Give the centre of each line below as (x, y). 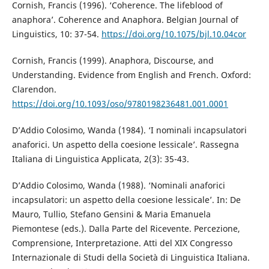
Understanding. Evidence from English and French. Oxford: (131, 75)
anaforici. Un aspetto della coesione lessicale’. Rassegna (125, 145)
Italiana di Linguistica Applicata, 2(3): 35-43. (100, 159)
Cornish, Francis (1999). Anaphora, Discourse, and (113, 61)
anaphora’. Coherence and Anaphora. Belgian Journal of (125, 20)
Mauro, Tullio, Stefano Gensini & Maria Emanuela (111, 214)
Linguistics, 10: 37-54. (56, 34)
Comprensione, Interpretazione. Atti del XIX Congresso (122, 243)
